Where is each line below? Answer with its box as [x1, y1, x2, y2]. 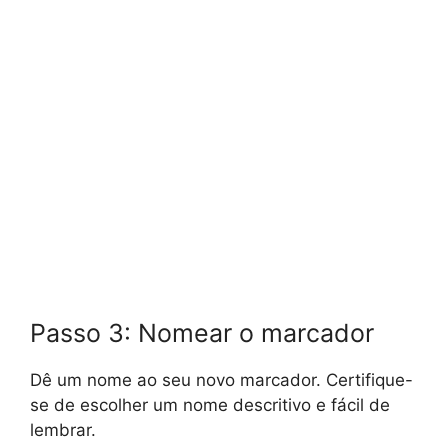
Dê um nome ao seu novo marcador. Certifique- [30, 369, 413, 390]
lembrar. [30, 419, 96, 440]
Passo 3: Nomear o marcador [30, 317, 374, 348]
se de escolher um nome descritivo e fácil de [30, 394, 390, 415]
